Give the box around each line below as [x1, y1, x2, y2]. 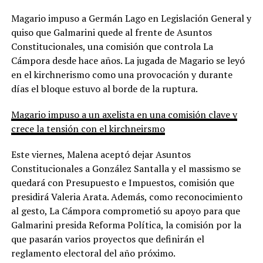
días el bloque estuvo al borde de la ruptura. [11, 82, 198, 96]
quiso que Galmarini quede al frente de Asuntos [11, 26, 212, 39]
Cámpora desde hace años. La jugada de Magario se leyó [11, 54, 245, 68]
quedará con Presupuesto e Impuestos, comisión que [11, 176, 234, 190]
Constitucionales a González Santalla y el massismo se [11, 162, 241, 176]
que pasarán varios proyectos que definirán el [11, 232, 204, 246]
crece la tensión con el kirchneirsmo [11, 122, 165, 136]
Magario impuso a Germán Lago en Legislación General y [11, 12, 251, 25]
